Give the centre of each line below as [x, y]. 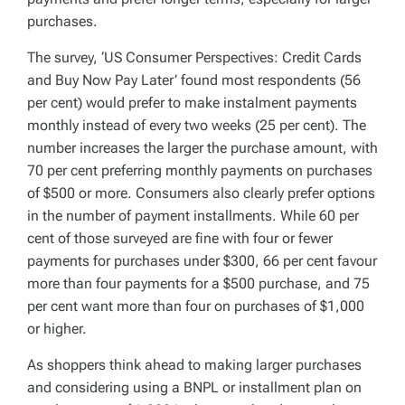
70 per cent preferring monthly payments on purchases [200, 170]
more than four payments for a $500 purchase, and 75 [198, 283]
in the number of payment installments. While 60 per [193, 215]
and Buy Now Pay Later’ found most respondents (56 [194, 80]
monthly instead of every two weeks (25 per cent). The [197, 125]
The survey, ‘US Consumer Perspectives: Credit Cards [194, 57]
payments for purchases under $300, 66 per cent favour [202, 260]
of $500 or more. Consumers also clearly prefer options [201, 193]
